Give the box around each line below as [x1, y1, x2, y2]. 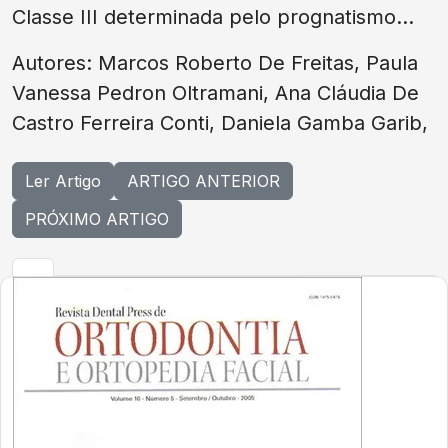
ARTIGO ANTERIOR [127, 171, 280, 191]
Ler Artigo [25, 171, 101, 191]
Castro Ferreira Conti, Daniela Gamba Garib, [12, 111, 434, 135]
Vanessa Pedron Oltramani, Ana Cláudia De [12, 81, 419, 105]
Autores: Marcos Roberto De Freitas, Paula [12, 51, 418, 75]
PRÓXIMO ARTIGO [25, 209, 169, 229]
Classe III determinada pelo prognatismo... [12, 5, 414, 29]
